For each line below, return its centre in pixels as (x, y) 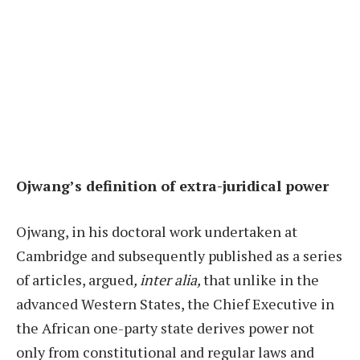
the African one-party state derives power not (165, 328)
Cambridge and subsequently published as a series (179, 256)
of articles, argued (75, 280)
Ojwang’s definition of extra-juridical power (174, 185)
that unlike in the (261, 280)
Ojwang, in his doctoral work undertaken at (157, 232)
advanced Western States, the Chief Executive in (175, 304)
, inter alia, (168, 280)
